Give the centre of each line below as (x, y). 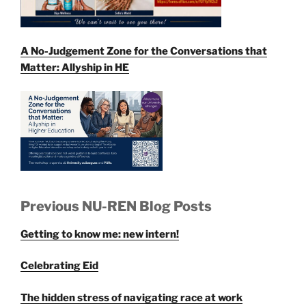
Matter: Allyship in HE (75, 67)
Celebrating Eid (59, 266)
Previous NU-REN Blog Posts (116, 206)
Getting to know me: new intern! (100, 234)
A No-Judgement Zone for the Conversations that (144, 51)
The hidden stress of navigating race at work (131, 297)
